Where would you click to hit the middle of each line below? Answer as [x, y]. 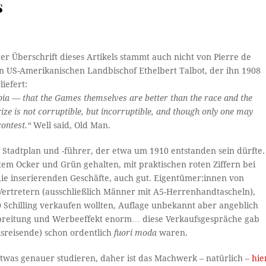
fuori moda [136, 233]
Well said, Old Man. [72, 126]
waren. [172, 233]
